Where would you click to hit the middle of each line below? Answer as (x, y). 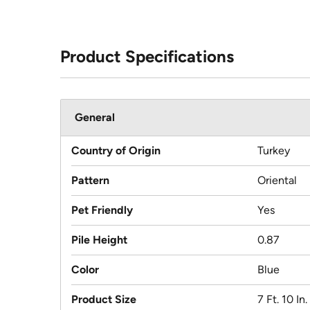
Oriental (277, 181)
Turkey (274, 151)
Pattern (90, 181)
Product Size (104, 300)
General (95, 118)
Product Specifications (147, 57)
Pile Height (99, 240)
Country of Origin (116, 151)
